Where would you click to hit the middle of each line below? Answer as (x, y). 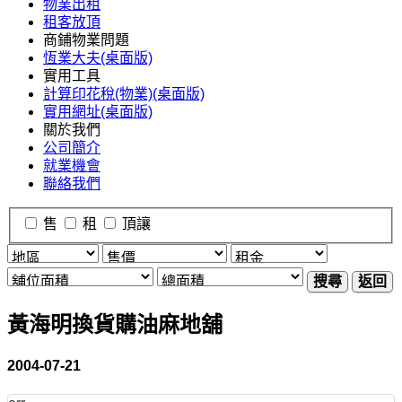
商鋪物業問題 (86, 40)
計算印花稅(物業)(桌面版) (124, 94)
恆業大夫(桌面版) (98, 58)
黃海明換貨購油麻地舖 (115, 324)
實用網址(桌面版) (98, 112)
